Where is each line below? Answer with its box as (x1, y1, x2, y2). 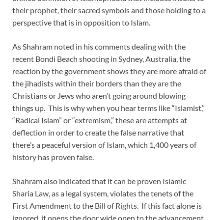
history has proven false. (12, 152, 94, 162)
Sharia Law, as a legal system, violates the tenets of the (12, 188, 193, 198)
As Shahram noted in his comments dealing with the (12, 41, 186, 51)
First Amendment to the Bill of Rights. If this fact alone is (12, 200, 202, 210)
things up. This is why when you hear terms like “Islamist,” (12, 103, 205, 112)
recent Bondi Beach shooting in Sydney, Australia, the (12, 54, 191, 63)
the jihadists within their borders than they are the (12, 78, 181, 88)
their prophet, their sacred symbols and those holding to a (12, 5, 206, 15)
